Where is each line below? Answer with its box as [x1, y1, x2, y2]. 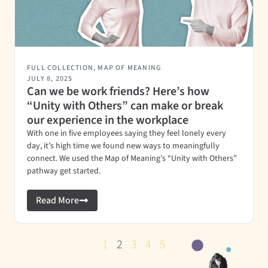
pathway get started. [27, 165, 100, 177]
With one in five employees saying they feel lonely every [27, 127, 226, 139]
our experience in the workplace [27, 112, 188, 129]
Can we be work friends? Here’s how [27, 83, 209, 100]
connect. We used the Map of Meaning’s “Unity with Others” [27, 153, 237, 165]
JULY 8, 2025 [27, 74, 73, 84]
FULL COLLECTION [27, 63, 93, 73]
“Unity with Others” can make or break [27, 98, 223, 114]
